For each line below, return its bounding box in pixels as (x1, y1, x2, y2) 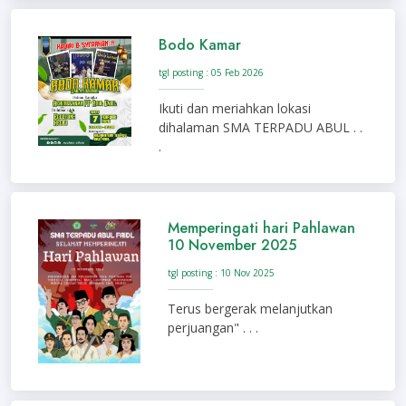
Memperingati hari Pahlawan (167, 217, 355, 239)
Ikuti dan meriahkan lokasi (158, 100, 311, 118)
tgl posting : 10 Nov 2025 (167, 266, 275, 280)
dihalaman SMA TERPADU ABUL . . (158, 119, 362, 137)
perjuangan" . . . (167, 319, 258, 337)
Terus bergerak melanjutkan (167, 300, 333, 318)
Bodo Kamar (158, 34, 241, 56)
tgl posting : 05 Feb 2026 (158, 66, 264, 80)
